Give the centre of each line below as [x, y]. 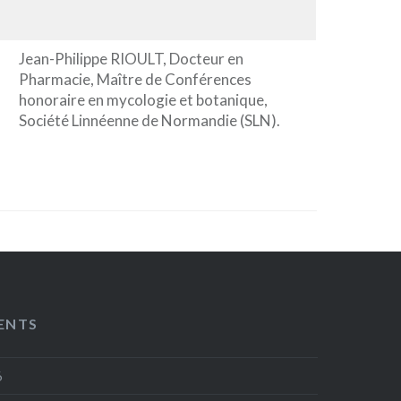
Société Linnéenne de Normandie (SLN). [149, 120]
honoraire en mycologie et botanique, [143, 99]
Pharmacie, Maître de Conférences [135, 79]
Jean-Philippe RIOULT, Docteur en [131, 58]
